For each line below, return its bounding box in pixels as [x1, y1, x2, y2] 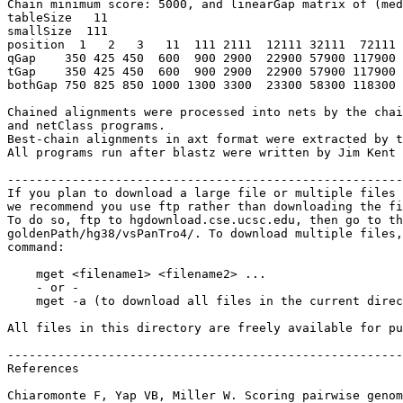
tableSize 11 [7, 11, 108, 24]
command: [7, 240, 65, 254]
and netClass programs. [7, 119, 166, 132]
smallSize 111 [7, 24, 108, 38]
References [7, 362, 79, 375]
